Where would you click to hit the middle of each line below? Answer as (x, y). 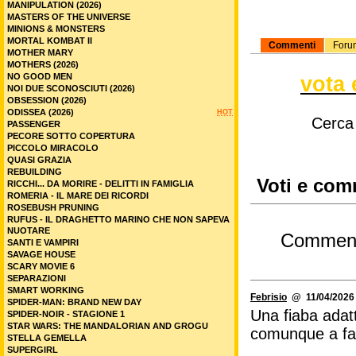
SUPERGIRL (33, 350)
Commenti (292, 45)
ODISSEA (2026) (41, 112)
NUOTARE (29, 230)
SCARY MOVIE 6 (41, 266)
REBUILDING (35, 172)
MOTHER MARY (40, 52)
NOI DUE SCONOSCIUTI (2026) (71, 88)
